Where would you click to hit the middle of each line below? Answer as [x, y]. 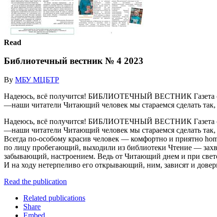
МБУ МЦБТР [37, 79]
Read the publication [35, 181]
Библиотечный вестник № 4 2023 [74, 61]
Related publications [54, 198]
